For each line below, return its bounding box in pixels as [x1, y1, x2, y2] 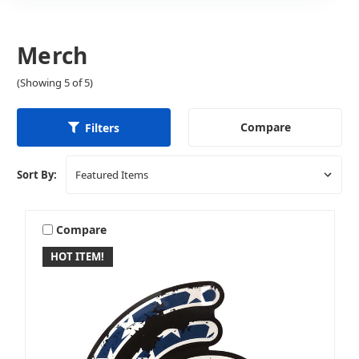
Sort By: [17, 167, 57, 183]
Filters [85, 119, 119, 135]
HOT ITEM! [50, 249, 105, 264]
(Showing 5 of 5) [17, 75, 93, 91]
